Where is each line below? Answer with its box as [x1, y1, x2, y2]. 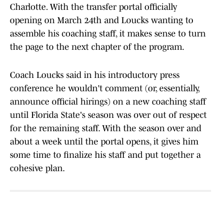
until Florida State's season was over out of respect [10, 110, 207, 120]
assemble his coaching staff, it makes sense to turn [10, 29, 206, 39]
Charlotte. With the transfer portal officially [10, 2, 177, 12]
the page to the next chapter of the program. [10, 42, 184, 52]
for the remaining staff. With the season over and [10, 123, 201, 134]
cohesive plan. [10, 163, 65, 174]
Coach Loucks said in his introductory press [10, 70, 180, 80]
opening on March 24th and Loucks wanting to [10, 15, 193, 26]
